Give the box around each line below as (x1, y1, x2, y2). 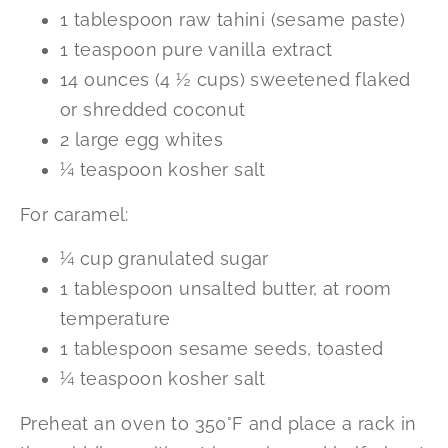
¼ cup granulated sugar (60, 248, 269, 270)
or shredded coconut (60, 99, 246, 121)
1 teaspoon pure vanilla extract (60, 39, 333, 61)
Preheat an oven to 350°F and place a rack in (20, 412, 417, 434)
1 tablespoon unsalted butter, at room (60, 278, 392, 300)
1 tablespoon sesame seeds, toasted (60, 338, 384, 360)
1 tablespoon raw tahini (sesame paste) (60, 9, 406, 31)
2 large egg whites (60, 129, 224, 151)
